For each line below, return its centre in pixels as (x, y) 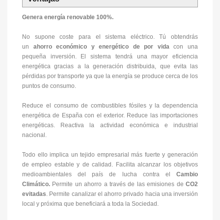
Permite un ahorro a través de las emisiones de (118, 184)
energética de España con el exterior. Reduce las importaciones (110, 115)
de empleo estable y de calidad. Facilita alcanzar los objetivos (110, 165)
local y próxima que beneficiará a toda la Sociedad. (90, 204)
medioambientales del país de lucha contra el (99, 174)
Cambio (187, 174)
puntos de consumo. (49, 86)
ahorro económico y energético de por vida (101, 47)
